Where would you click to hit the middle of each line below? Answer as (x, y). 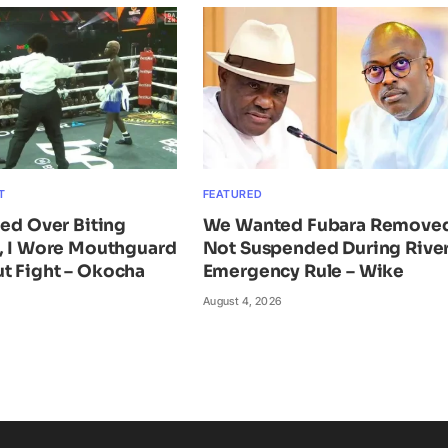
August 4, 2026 (242, 301)
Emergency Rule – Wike (303, 272)
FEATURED (232, 194)
